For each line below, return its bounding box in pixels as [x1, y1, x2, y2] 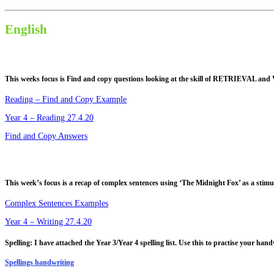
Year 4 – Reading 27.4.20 [5, 113, 94, 122]
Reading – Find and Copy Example [5, 94, 127, 104]
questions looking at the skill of [114, 75, 213, 83]
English [5, 21, 47, 37]
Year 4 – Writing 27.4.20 [5, 217, 92, 227]
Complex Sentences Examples [5, 199, 108, 209]
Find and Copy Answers [5, 131, 87, 141]
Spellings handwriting [5, 258, 74, 267]
